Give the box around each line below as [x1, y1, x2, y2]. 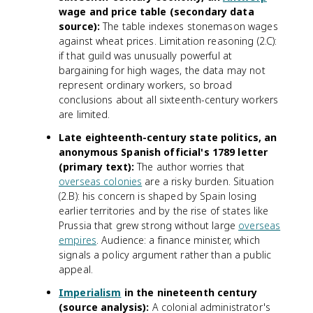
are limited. [59, 108, 110, 121]
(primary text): [59, 160, 134, 173]
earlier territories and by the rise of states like [59, 204, 269, 217]
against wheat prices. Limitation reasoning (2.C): [59, 34, 277, 48]
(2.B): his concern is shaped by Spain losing [59, 189, 256, 203]
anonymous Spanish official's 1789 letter [59, 145, 268, 159]
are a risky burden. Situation [142, 175, 275, 188]
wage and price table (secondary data [59, 5, 254, 18]
